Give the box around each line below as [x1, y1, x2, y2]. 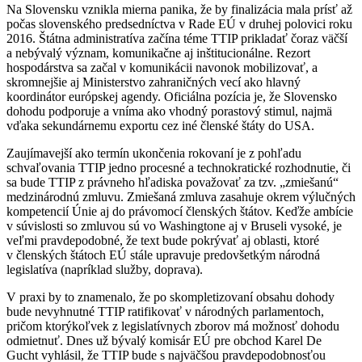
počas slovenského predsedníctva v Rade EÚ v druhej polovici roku [6, 16, 352, 31]
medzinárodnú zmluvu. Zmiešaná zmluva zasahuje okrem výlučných [6, 189, 356, 204]
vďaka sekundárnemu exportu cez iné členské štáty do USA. [6, 118, 314, 133]
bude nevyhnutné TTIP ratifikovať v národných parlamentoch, [6, 304, 324, 318]
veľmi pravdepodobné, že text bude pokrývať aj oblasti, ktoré [6, 233, 319, 247]
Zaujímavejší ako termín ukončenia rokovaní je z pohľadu [6, 145, 301, 160]
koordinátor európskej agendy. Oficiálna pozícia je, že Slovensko [6, 89, 337, 103]
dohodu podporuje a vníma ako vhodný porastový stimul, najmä [6, 103, 332, 118]
